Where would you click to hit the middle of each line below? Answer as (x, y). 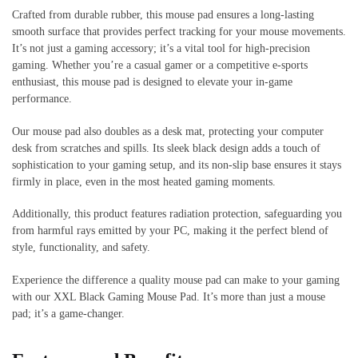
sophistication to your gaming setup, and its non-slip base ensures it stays (177, 165)
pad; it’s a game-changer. (68, 314)
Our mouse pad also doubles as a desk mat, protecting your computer (168, 131)
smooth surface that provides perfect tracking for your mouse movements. (179, 31)
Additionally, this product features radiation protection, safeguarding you (177, 214)
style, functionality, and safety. (81, 248)
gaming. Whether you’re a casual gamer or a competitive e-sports (160, 65)
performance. (42, 98)
